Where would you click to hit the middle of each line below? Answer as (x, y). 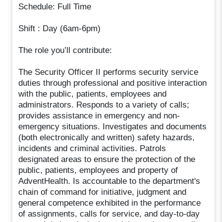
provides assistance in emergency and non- (99, 115)
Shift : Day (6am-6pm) (60, 28)
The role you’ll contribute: (65, 50)
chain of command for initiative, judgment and (103, 192)
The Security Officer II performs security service (109, 72)
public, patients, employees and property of (98, 170)
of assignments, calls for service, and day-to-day (109, 214)
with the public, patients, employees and (93, 94)
